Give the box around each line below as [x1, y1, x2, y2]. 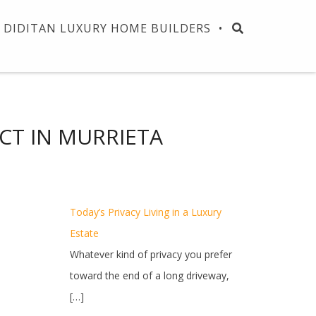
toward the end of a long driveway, [69, 269, 229, 282]
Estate [69, 226, 99, 240]
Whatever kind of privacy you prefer [69, 248, 232, 261]
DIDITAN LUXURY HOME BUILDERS [4, 20, 211, 36]
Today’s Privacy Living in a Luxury [69, 205, 221, 219]
